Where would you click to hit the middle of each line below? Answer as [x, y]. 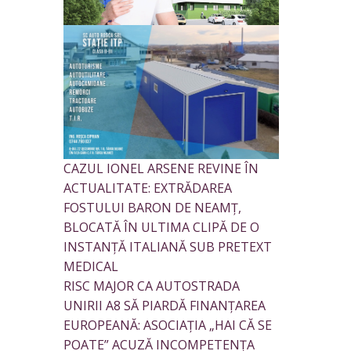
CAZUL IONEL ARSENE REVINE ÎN [161, 169]
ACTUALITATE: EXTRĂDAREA [148, 188]
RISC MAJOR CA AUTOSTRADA [152, 286]
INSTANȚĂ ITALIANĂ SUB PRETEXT [168, 247]
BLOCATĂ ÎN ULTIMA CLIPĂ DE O [161, 228]
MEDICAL [91, 267]
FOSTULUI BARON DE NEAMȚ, [152, 208]
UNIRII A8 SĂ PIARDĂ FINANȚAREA [165, 306]
